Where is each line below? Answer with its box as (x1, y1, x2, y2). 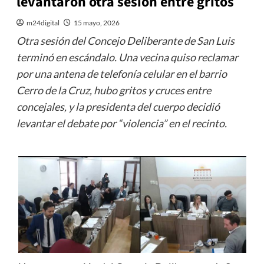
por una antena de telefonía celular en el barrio (16, 67, 227, 81)
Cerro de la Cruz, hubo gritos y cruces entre (16, 84, 211, 97)
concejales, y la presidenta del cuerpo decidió (16, 100, 220, 114)
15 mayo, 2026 (73, 18, 120, 28)
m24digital (26, 18, 60, 28)
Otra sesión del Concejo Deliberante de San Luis (16, 34, 235, 48)
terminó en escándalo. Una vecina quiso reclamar (16, 51, 238, 64)
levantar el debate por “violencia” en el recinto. (16, 117, 227, 130)
